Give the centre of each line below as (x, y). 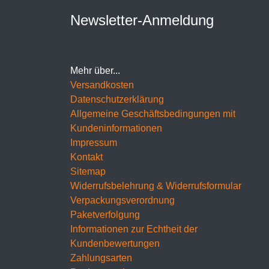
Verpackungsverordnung (122, 200)
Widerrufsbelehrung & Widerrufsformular (156, 186)
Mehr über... (95, 70)
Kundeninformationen (116, 128)
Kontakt (86, 157)
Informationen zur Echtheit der (134, 229)
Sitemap (88, 171)
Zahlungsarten (101, 258)
